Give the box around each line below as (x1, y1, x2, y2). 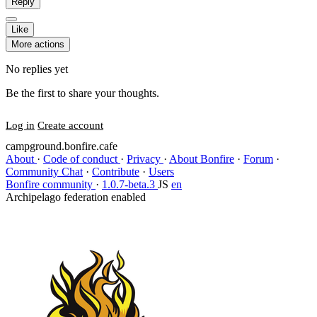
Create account (38, 120, 103, 131)
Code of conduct (43, 153, 120, 165)
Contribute (92, 166, 139, 178)
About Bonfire (169, 153, 234, 165)
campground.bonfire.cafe (6, 140, 117, 152)
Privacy (127, 153, 163, 165)
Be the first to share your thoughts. (6, 87, 159, 99)
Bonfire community (6, 178, 96, 190)
